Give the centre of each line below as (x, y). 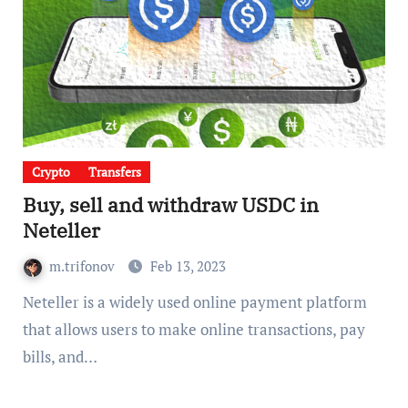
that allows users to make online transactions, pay (194, 329)
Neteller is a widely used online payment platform (28, 302)
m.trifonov (83, 266)
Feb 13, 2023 (188, 266)
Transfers (114, 172)
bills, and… (60, 357)
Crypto (51, 172)
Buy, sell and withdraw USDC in (170, 204)
